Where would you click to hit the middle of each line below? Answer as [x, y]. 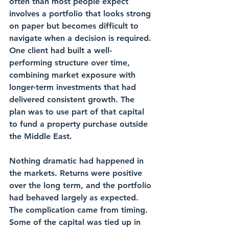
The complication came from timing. [80, 210]
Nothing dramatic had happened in [78, 161]
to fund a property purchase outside [80, 124]
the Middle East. [41, 136]
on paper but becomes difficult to [75, 26]
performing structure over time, [71, 63]
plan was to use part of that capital [78, 112]
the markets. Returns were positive [77, 173]
